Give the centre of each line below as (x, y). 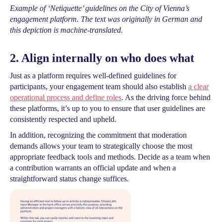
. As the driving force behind (166, 97)
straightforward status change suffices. (69, 179)
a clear (198, 86)
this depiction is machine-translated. (66, 30)
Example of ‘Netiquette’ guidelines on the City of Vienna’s (100, 8)
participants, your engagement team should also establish (99, 86)
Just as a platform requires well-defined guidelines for (93, 76)
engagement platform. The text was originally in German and (106, 19)
